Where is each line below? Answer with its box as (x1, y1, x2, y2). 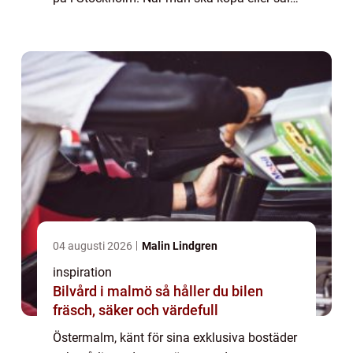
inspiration (53, 265, 112, 281)
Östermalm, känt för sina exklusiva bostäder (53, 330, 297, 346)
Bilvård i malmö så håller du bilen (53, 283, 155, 300)
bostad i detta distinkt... (53, 10, 183, 26)
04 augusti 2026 (53, 240, 135, 253)
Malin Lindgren (142, 240, 217, 253)
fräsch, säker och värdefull (53, 302, 218, 319)
